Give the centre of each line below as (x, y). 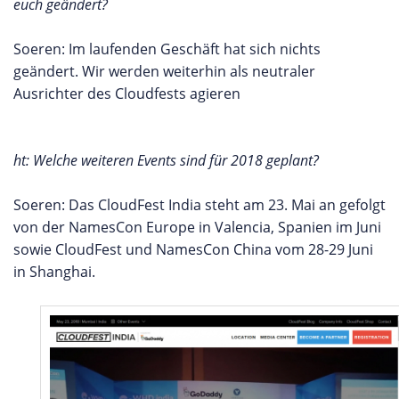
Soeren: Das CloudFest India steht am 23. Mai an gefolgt (199, 205)
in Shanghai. (54, 272)
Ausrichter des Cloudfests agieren (127, 94)
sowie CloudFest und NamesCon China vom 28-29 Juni (193, 249)
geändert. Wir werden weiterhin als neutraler (164, 71)
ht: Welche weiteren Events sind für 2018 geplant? (166, 160)
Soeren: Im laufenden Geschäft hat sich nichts (167, 49)
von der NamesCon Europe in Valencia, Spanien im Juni (197, 227)
